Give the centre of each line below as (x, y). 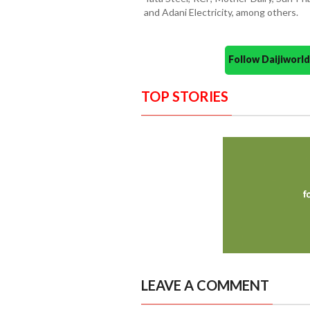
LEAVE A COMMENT (205, 285)
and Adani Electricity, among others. (221, 12)
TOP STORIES (184, 97)
